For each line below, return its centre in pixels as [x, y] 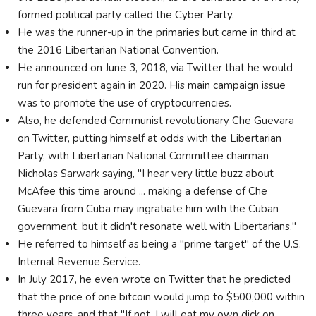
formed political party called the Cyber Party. [127, 14]
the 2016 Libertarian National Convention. [118, 50]
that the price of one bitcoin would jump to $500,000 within [161, 297]
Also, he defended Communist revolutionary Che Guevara [156, 120]
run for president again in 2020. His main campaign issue [152, 85]
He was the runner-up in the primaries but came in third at [157, 32]
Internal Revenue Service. [79, 261]
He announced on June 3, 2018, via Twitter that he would [155, 67]
